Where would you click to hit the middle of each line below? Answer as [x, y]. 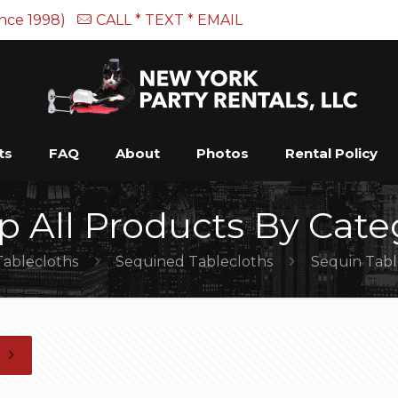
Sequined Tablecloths [195, 262]
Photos [222, 153]
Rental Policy [331, 153]
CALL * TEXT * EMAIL [170, 20]
